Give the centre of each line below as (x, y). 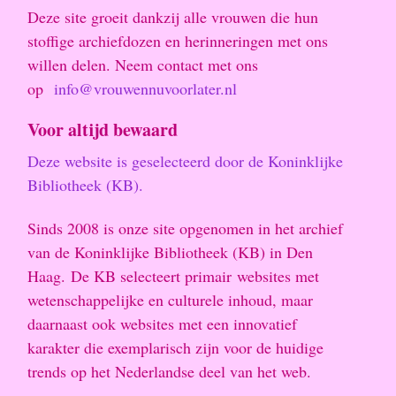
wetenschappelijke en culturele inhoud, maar (170, 299)
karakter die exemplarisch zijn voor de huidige (175, 347)
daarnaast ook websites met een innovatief (162, 323)
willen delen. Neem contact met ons (143, 64)
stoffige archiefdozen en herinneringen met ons (178, 40)
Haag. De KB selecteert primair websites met (173, 275)
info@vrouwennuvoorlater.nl (145, 88)
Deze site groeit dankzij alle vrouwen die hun (173, 16)
